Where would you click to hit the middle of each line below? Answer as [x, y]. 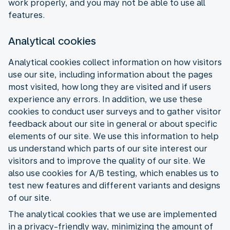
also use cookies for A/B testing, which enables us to [113, 173]
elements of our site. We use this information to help [113, 136]
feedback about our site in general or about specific [113, 124]
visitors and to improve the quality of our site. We [107, 161]
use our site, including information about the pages [110, 74]
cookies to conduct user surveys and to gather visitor [115, 111]
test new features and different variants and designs [114, 185]
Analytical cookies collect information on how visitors [115, 62]
